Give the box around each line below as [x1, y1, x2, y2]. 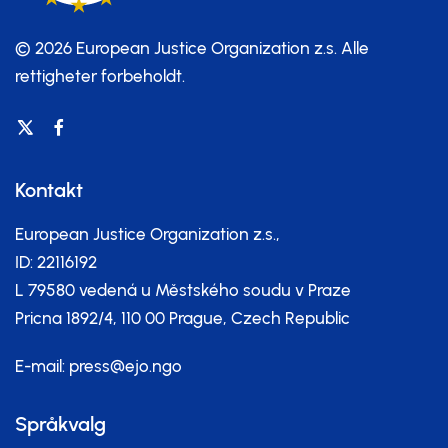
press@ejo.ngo [69, 356, 182, 376]
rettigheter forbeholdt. [15, 66, 185, 86]
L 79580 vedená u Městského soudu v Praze [15, 280, 351, 300]
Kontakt [15, 178, 83, 202]
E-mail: [15, 356, 69, 376]
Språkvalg [15, 412, 106, 436]
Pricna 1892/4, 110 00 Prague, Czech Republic [15, 308, 350, 328]
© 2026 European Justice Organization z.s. [15, 38, 341, 58]
